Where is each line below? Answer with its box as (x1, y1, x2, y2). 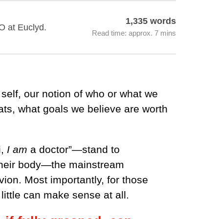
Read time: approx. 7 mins (92, 29, 176, 37)
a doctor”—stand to (27, 143, 120, 155)
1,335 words (126, 16, 176, 26)
